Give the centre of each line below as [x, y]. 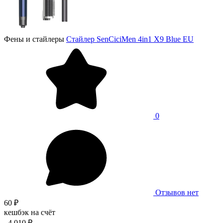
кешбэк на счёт [30, 212]
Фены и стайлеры [34, 39]
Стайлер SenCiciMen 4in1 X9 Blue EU [130, 39]
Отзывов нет [177, 192]
